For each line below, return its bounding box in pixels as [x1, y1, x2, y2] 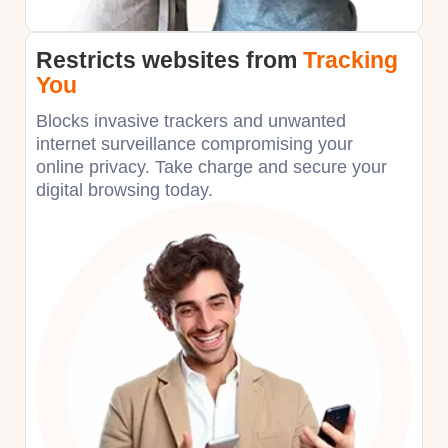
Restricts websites [36, 46, 246, 73]
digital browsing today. [36, 179, 213, 200]
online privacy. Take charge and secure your [36, 156, 387, 177]
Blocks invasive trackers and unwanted [36, 110, 346, 131]
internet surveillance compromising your [36, 133, 353, 154]
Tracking [303, 46, 398, 73]
